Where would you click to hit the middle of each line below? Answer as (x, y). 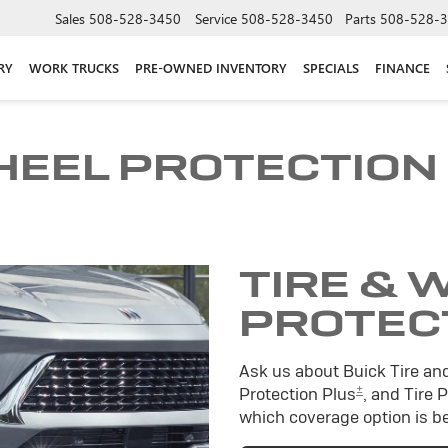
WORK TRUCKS (74, 67)
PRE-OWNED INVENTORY (211, 67)
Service (216, 18)
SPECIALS (331, 67)
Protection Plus (297, 393)
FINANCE (402, 67)
